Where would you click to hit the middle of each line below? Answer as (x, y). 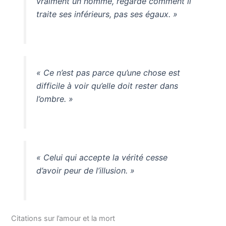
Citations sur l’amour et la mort (63, 218)
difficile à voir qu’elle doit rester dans (107, 86)
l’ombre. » (54, 99)
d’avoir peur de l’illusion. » (85, 170)
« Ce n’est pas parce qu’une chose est (108, 73)
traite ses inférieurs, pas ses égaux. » (107, 14)
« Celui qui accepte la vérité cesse (102, 157)
